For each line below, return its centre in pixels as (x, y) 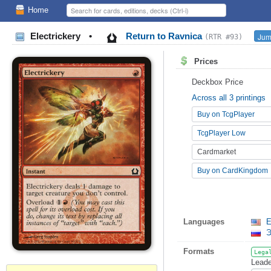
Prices (205, 62)
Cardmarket (217, 152)
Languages (204, 222)
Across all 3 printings (229, 98)
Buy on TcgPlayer (226, 114)
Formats (199, 251)
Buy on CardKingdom (233, 170)
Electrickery (55, 36)
